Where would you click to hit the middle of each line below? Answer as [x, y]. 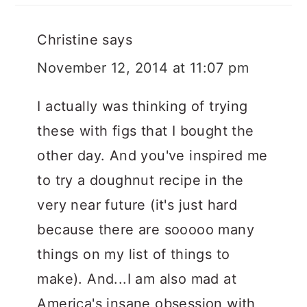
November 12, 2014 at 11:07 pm [143, 68]
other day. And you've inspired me [152, 156]
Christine [67, 40]
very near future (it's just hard [137, 205]
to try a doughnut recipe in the [140, 181]
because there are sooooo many [146, 230]
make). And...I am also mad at [137, 279]
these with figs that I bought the [146, 131]
